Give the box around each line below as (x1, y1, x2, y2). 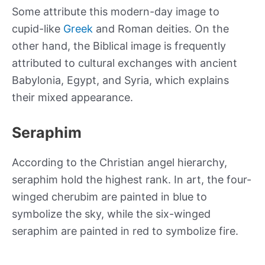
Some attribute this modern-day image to (12, 5, 219, 18)
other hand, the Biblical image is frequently (12, 40, 226, 53)
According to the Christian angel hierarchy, (12, 156, 227, 169)
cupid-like (12, 22, 63, 35)
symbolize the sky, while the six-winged (12, 208, 211, 221)
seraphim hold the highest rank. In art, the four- (12, 173, 251, 186)
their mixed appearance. (12, 91, 136, 104)
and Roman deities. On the (93, 22, 229, 35)
